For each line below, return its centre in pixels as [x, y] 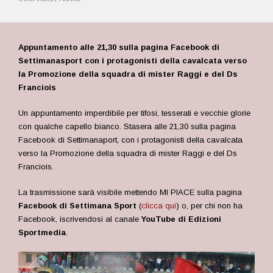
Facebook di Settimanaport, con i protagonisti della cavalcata [130, 140]
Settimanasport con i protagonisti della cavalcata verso [133, 61]
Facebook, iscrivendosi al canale [80, 219]
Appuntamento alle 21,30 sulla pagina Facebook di [119, 47]
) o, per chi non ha [209, 206]
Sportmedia [42, 232]
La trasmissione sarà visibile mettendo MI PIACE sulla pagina [130, 192]
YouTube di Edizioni [181, 219]
